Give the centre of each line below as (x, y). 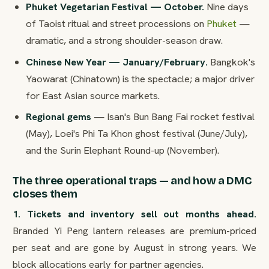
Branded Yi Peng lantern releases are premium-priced (134, 231)
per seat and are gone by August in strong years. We (134, 248)
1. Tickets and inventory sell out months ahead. (134, 214)
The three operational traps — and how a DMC (132, 181)
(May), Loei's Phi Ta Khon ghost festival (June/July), (136, 134)
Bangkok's (231, 62)
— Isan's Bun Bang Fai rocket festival (173, 117)
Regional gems (58, 117)
